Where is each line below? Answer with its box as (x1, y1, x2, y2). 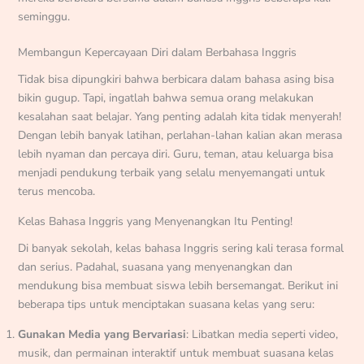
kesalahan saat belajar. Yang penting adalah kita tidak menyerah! (17, 109, 341, 125)
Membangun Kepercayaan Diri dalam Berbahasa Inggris (17, 45, 297, 61)
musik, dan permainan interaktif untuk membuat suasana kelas (17, 344, 334, 361)
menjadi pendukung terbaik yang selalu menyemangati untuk (17, 165, 325, 181)
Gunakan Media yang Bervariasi (17, 326, 186, 342)
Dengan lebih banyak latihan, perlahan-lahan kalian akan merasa (17, 128, 342, 144)
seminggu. (17, 9, 70, 25)
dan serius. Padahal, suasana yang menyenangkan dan (17, 258, 292, 275)
